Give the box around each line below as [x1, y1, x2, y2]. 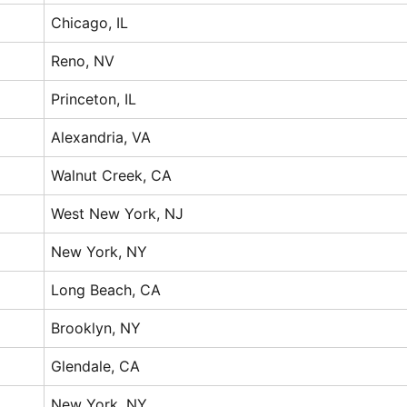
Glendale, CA [51, 356, 141, 375]
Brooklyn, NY [51, 318, 142, 337]
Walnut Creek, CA [51, 165, 173, 184]
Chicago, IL [51, 13, 129, 32]
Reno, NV [51, 51, 115, 70]
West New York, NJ [51, 203, 184, 223]
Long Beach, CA [51, 280, 162, 299]
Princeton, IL [51, 89, 137, 108]
